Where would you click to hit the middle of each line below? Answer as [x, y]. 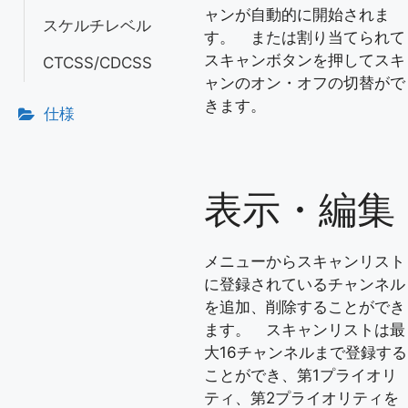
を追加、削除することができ [305, 306]
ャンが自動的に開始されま [297, 14]
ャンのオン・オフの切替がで [305, 82]
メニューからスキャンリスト [305, 261]
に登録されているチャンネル [305, 284]
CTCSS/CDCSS [97, 63]
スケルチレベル [97, 25]
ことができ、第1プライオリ [301, 375]
